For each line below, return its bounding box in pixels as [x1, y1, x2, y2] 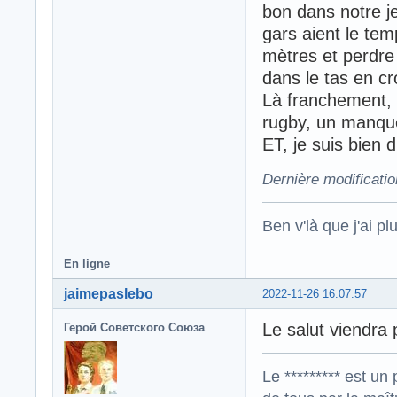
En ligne [64, 257, 110, 271]
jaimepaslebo [64, 286, 153, 302]
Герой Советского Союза [64, 321, 205, 335]
